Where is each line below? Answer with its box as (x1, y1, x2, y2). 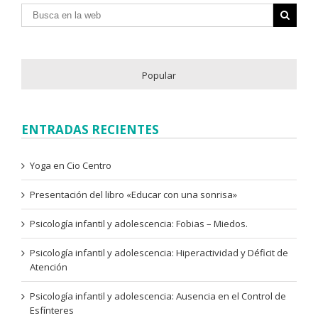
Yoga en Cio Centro (30, 158, 111, 172)
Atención (30, 260, 67, 273)
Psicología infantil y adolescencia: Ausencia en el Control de (30, 289, 286, 302)
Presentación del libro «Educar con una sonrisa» (30, 187, 237, 201)
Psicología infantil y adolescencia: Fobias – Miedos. (30, 216, 248, 230)
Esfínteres (30, 303, 74, 317)
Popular (142, 68, 176, 82)
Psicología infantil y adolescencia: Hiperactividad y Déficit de (30, 246, 288, 259)
